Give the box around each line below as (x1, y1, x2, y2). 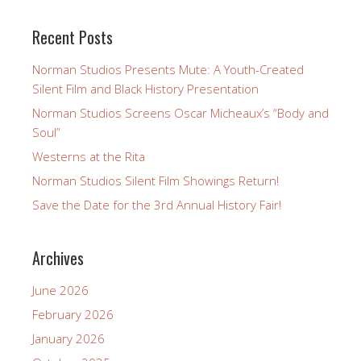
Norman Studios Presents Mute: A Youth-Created (32, 60, 304, 77)
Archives (32, 245, 84, 270)
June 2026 (32, 281, 89, 298)
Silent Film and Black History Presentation (32, 80, 259, 97)
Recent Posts (32, 24, 113, 49)
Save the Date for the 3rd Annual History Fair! (32, 196, 281, 213)
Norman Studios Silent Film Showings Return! (32, 172, 279, 189)
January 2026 (32, 330, 105, 346)
